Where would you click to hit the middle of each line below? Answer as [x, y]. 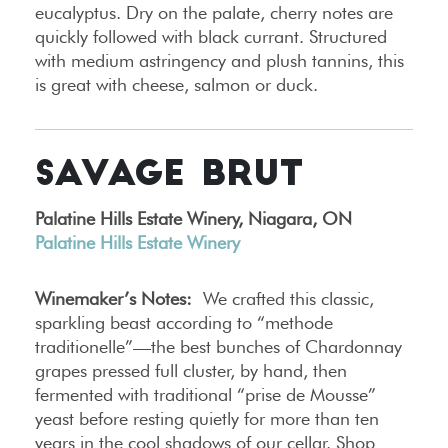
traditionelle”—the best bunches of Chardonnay [218, 346]
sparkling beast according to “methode [184, 322]
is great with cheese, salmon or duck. [176, 84]
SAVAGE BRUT [169, 176]
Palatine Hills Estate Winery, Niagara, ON [193, 218]
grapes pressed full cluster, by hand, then [191, 370]
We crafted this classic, [283, 298]
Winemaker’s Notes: [113, 298]
